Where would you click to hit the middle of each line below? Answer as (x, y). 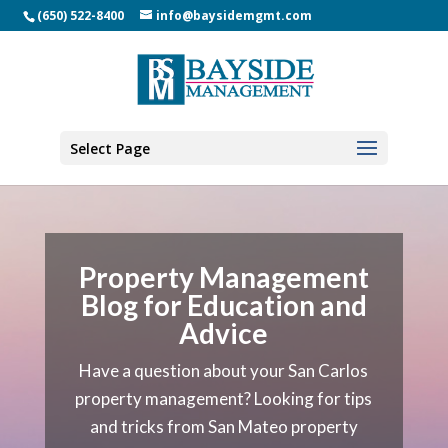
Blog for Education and (223, 305)
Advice (224, 333)
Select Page (109, 148)
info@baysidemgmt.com (233, 15)
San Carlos (328, 370)
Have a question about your (184, 370)
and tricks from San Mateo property (223, 426)
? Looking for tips (308, 398)
